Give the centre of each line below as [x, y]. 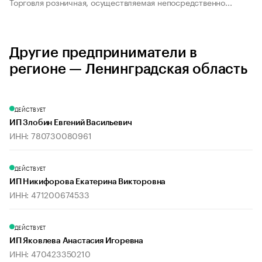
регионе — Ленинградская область [128, 69]
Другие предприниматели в [104, 53]
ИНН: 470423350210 [50, 254]
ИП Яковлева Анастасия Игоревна [76, 241]
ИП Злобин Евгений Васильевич [71, 123]
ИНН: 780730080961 [51, 135]
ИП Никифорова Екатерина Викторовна [88, 182]
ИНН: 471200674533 [49, 194]
